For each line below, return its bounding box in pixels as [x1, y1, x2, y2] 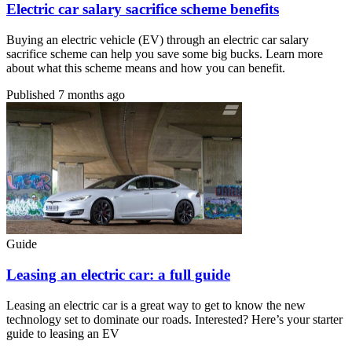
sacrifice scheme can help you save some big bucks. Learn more [6, 46, 323, 60]
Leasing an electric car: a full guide [6, 266, 230, 284]
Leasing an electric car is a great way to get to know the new [6, 298, 306, 312]
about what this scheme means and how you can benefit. [6, 60, 285, 75]
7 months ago [58, 87, 125, 101]
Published [6, 87, 58, 101]
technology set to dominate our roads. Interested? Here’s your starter [6, 312, 343, 326]
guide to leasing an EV [6, 326, 119, 340]
